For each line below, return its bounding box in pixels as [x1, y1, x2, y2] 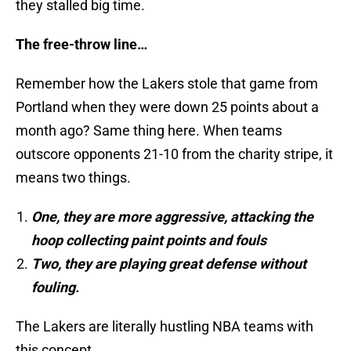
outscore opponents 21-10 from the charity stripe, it [16, 146, 333, 163]
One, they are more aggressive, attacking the [31, 208, 313, 226]
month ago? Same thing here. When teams [16, 122, 282, 139]
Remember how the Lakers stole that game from [16, 75, 318, 92]
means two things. [16, 169, 131, 186]
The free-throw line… [16, 36, 147, 53]
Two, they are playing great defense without [31, 255, 306, 273]
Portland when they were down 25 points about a [16, 99, 319, 116]
